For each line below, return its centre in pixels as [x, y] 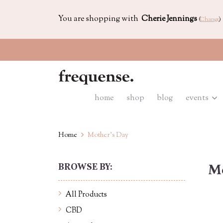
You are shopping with [100, 19]
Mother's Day [108, 135]
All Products [86, 195]
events [198, 98]
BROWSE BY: [85, 167]
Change [210, 19]
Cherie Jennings [169, 19]
